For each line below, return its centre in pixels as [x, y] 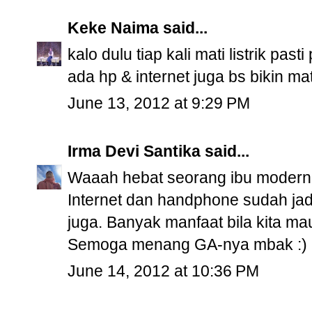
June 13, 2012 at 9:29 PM [159, 103]
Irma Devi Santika [134, 151]
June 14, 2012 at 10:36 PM [163, 271]
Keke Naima [113, 28]
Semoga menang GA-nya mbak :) [187, 245]
